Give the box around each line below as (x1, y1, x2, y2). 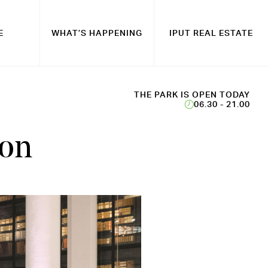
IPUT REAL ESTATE (169, 28, 253, 38)
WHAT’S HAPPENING (51, 28, 142, 38)
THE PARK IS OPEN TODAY (134, 90, 250, 99)
